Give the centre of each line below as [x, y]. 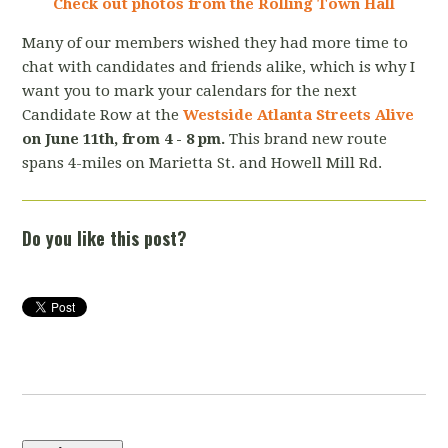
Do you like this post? [105, 238]
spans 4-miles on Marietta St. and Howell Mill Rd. [202, 163]
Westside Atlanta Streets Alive [299, 115]
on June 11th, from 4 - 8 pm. [124, 139]
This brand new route [306, 139]
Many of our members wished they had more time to [215, 43]
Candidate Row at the [103, 115]
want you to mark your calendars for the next [190, 91]
